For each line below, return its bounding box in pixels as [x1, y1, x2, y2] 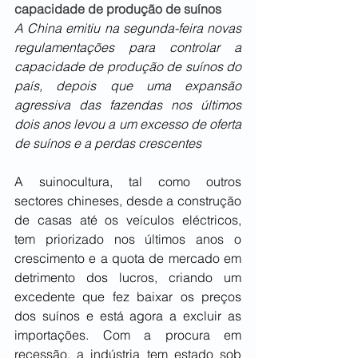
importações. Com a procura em [14, 327, 241, 344]
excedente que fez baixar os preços [14, 288, 241, 305]
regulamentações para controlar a [14, 39, 241, 56]
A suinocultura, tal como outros [14, 173, 241, 190]
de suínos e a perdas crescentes [14, 135, 201, 152]
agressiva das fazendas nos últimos [14, 97, 241, 113]
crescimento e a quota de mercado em [14, 250, 241, 267]
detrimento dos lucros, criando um [14, 269, 241, 286]
